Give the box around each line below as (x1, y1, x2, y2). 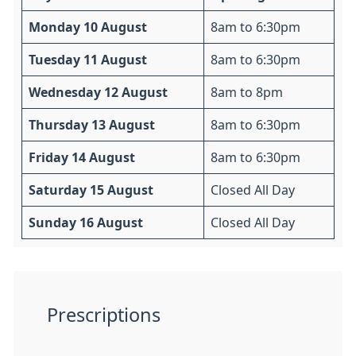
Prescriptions (47, 305, 161, 324)
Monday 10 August (29, 20, 147, 33)
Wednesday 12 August (29, 85, 168, 99)
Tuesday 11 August (29, 52, 147, 66)
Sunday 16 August (29, 215, 143, 229)
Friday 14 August (29, 150, 135, 164)
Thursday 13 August (29, 118, 155, 131)
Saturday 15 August (29, 183, 153, 196)
